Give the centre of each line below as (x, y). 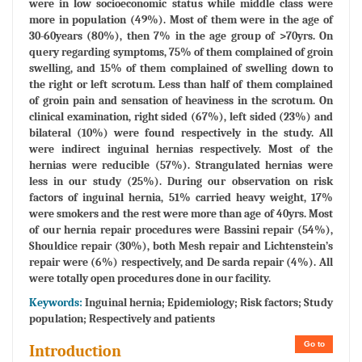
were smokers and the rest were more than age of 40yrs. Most (181, 213)
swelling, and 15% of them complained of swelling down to (181, 68)
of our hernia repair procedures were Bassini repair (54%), (181, 229)
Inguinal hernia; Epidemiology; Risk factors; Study (208, 302)
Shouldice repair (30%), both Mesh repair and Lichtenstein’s (181, 246)
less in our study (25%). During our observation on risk (181, 181)
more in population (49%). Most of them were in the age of (181, 19)
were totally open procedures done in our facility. (150, 278)
